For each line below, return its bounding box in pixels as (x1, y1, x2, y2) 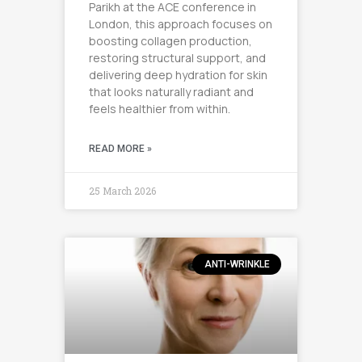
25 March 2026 (89, 183, 156, 197)
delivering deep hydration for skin (89, 66, 267, 82)
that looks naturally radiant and (89, 83, 254, 99)
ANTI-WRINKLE (204, 259, 270, 271)
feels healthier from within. (89, 100, 230, 116)
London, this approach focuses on (89, 15, 272, 32)
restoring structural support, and (89, 49, 266, 65)
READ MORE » (89, 142, 152, 154)
